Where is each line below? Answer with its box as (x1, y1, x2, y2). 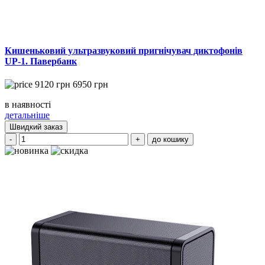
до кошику (152, 135, 189, 144)
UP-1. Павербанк (5, 56, 77, 66)
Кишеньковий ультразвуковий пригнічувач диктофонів (5, 45, 243, 56)
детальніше (5, 110, 50, 121)
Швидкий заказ (9, 122, 63, 132)
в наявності (5, 99, 51, 110)
